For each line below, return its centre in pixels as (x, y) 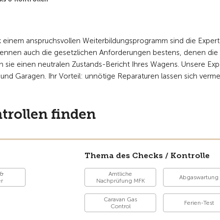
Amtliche (121, 174)
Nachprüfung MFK (120, 181)
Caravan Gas (121, 199)
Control (120, 206)
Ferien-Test (199, 203)
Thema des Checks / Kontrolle (147, 155)
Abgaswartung (199, 177)
